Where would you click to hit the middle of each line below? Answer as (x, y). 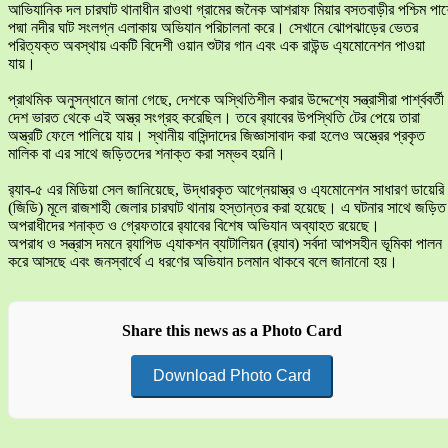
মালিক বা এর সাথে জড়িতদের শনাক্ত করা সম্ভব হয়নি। (147, 154)
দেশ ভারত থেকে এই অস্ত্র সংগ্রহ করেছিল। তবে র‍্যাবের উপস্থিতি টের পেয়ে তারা (214, 118)
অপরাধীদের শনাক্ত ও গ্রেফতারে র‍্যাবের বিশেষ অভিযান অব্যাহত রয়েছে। (194, 226)
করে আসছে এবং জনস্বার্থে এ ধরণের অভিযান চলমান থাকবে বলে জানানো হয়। (203, 262)
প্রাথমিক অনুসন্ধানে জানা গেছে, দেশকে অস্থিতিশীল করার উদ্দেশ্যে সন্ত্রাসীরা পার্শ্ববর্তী (226, 100)
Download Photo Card (232, 376)
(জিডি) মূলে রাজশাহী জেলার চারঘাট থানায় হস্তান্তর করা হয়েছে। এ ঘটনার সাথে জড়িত (227, 208)
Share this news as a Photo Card (232, 331)
